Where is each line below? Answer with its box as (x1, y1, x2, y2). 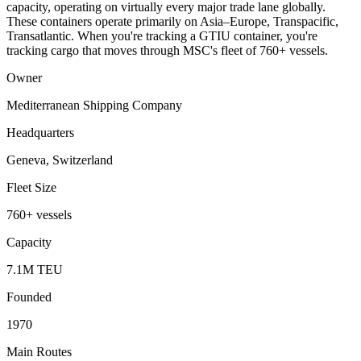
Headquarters (6, 126, 74, 140)
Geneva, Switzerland (6, 153, 113, 168)
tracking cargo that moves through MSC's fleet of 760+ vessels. (6, 44, 328, 58)
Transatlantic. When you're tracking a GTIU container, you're (6, 29, 317, 44)
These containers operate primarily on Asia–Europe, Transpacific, (6, 15, 338, 29)
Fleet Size (6, 180, 56, 195)
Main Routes (6, 345, 72, 359)
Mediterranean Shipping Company (6, 98, 182, 113)
